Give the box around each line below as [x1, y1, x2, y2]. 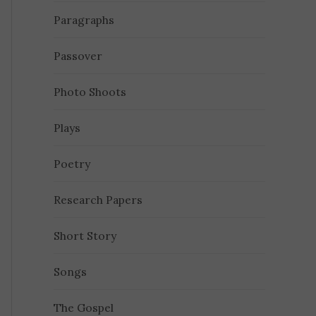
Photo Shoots [54, 85, 127, 99]
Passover [54, 49, 103, 63]
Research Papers [54, 193, 143, 207]
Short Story [54, 229, 117, 243]
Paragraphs [54, 13, 115, 28]
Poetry [54, 157, 91, 171]
